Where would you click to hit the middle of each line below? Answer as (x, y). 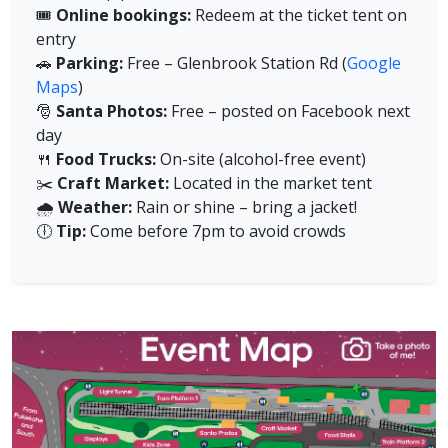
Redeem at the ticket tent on (299, 14)
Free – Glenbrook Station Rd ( (235, 62)
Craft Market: (113, 182)
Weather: (95, 206)
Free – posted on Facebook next (288, 110)
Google (374, 62)
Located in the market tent (270, 182)
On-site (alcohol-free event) (261, 158)
